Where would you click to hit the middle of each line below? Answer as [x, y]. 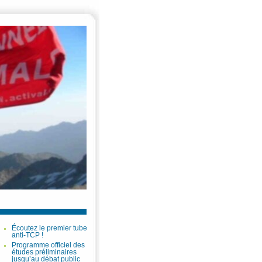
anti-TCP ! [27, 235]
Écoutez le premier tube [49, 228]
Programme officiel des [48, 245]
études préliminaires [44, 252]
